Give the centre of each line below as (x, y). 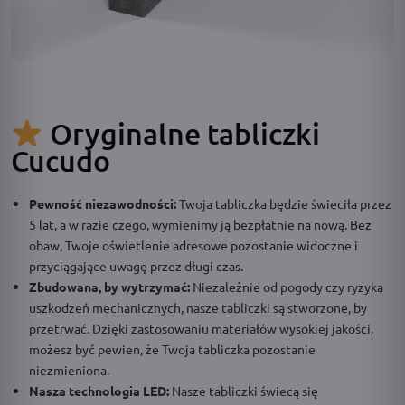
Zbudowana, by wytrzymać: (111, 286)
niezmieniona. (69, 369)
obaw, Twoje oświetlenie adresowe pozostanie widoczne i (193, 245)
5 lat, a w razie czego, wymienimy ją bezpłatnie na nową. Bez (200, 224)
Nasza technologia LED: (100, 390)
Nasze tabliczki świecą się (245, 390)
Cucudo (61, 160)
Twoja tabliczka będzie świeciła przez (285, 203)
